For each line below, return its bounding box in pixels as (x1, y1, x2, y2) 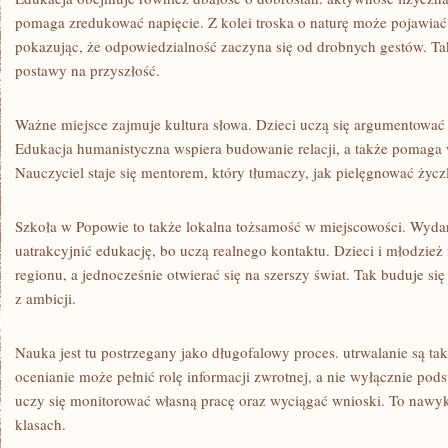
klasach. (15, 414, 66, 434)
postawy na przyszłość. (15, 60, 160, 80)
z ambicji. (15, 288, 76, 308)
